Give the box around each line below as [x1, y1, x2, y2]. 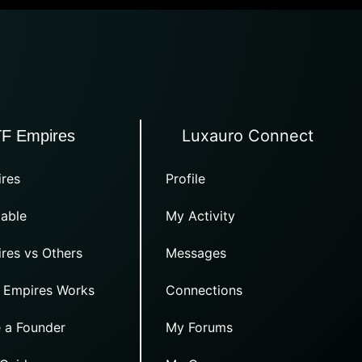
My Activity [166, 208, 236, 225]
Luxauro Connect [182, 126, 314, 146]
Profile [166, 170, 206, 187]
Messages [166, 245, 227, 262]
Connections [166, 282, 243, 299]
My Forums [166, 319, 234, 336]
